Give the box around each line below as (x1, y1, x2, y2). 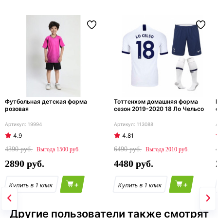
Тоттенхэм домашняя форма (114, 98, 198, 106)
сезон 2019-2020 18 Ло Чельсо (114, 105, 204, 113)
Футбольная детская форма (5, 98, 87, 106)
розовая (5, 105, 29, 113)
